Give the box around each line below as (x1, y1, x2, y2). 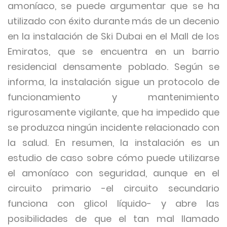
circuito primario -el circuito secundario (8, 182, 219, 195)
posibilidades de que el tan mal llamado (8, 212, 219, 225)
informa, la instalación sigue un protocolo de (8, 75, 219, 88)
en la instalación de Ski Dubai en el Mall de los (8, 30, 219, 43)
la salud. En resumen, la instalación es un (8, 136, 219, 149)
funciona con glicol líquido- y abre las (8, 197, 219, 210)
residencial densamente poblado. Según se (8, 60, 219, 73)
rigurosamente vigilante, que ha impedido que (8, 106, 219, 119)
